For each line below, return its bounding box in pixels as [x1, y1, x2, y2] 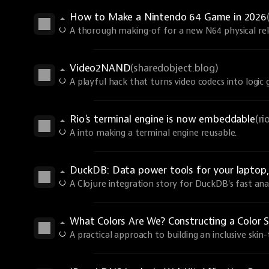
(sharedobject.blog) [130, 62, 219, 74]
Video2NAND [70, 62, 131, 74]
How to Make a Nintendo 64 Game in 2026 [70, 11, 267, 23]
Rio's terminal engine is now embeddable [70, 113, 255, 125]
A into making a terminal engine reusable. [70, 127, 237, 139]
